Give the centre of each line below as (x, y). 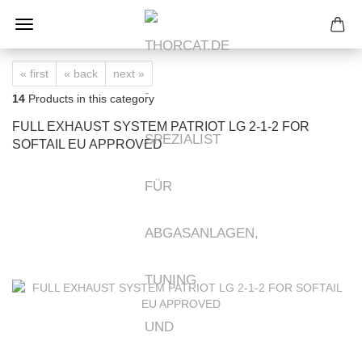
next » (129, 74)
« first (34, 74)
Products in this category (90, 99)
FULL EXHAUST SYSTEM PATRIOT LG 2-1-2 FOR (161, 126)
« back (81, 74)
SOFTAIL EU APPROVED (87, 144)
